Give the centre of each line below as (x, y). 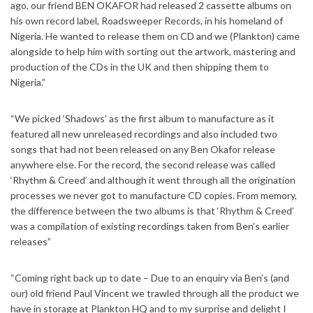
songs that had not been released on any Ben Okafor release (143, 150)
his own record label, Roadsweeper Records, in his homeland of (147, 21)
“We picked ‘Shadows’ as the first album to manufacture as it (143, 119)
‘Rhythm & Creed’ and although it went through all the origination (153, 180)
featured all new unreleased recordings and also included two (144, 134)
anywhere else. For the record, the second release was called (143, 165)
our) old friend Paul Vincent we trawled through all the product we (155, 293)
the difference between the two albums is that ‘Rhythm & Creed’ (152, 211)
